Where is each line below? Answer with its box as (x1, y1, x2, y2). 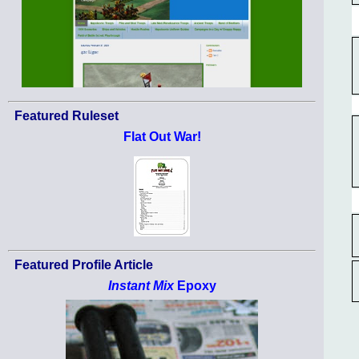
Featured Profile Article (14, 258, 153, 272)
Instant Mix (107, 279, 174, 293)
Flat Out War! (123, 130, 201, 144)
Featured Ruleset (14, 109, 119, 123)
